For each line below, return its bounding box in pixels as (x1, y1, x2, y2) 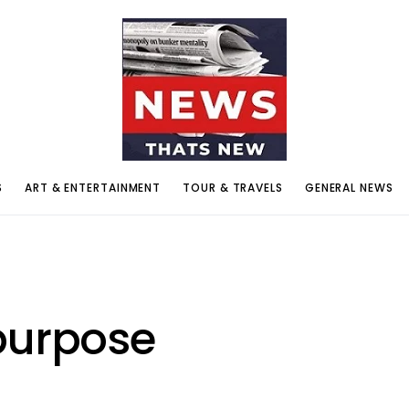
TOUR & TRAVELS (183, 179, 283, 195)
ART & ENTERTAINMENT (25, 179, 162, 195)
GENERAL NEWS (304, 179, 393, 195)
